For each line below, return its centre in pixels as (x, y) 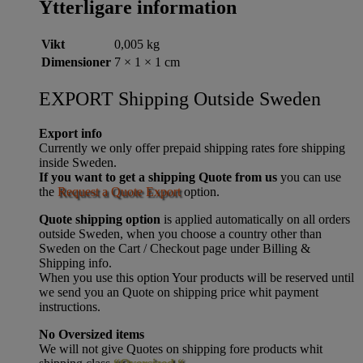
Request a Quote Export (119, 191)
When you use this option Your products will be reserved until (196, 277)
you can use (309, 177)
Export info (70, 133)
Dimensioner (76, 62)
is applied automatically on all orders (255, 219)
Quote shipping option (100, 219)
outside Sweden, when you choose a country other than (180, 233)
